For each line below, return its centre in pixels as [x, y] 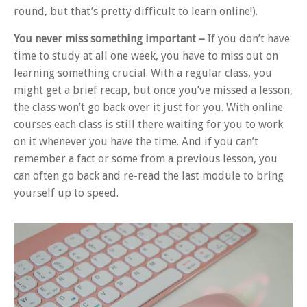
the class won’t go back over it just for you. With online [148, 107]
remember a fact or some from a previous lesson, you [146, 158]
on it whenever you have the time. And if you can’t [136, 141]
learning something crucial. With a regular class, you [143, 73]
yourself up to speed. [66, 193]
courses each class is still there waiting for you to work [148, 124]
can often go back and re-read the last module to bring [149, 175]
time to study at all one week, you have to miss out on [146, 56]
